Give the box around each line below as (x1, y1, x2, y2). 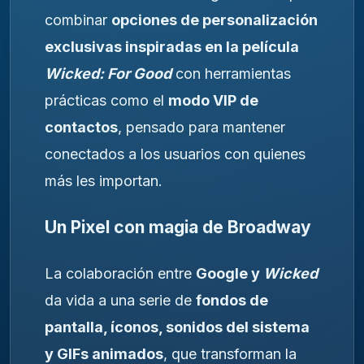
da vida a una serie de (45, 291, 196, 309)
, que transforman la (163, 344, 297, 362)
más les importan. (45, 172, 162, 190)
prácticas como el (45, 92, 168, 110)
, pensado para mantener (118, 119, 285, 136)
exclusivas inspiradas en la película (45, 38, 299, 56)
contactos (45, 119, 118, 136)
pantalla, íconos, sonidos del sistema (45, 318, 310, 336)
